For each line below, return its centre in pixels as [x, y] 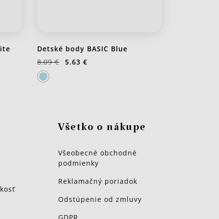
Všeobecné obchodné [97, 153]
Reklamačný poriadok [98, 181]
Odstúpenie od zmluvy [100, 199]
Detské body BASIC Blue [82, 49]
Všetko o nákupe [102, 130]
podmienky [78, 163]
